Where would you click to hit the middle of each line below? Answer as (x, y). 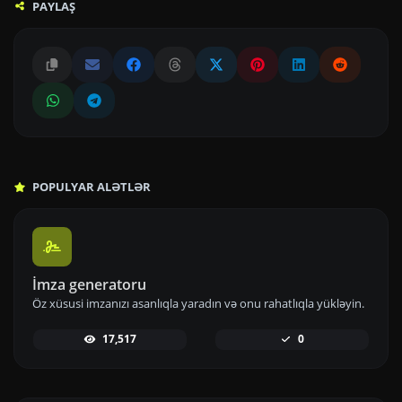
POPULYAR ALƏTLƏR (90, 187)
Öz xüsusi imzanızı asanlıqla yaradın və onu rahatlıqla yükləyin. (198, 304)
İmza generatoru (89, 285)
